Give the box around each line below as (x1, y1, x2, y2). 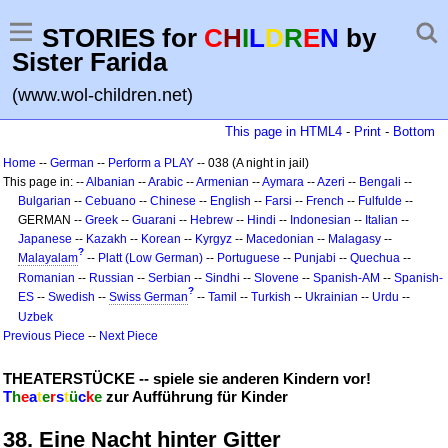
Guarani (132, 213, 176, 227)
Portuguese (217, 251, 280, 265)
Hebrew (190, 213, 233, 227)
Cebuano (85, 194, 136, 208)
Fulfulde (358, 194, 402, 208)
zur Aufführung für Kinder (102, 388, 288, 405)
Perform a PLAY (108, 156, 194, 170)
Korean (141, 232, 181, 246)
